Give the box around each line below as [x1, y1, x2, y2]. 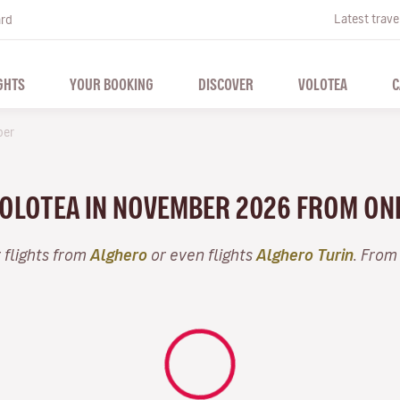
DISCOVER [197, 76, 254, 92]
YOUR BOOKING [69, 76, 154, 92]
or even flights [147, 246, 256, 262]
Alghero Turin [256, 246, 354, 262]
